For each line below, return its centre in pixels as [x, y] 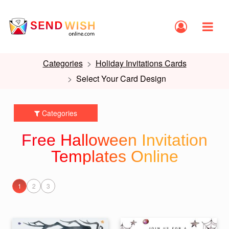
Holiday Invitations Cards [141, 63]
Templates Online [114, 156]
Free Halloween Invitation [114, 140]
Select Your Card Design [121, 78]
